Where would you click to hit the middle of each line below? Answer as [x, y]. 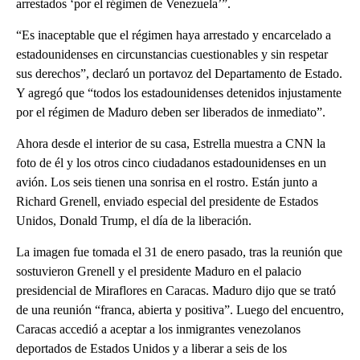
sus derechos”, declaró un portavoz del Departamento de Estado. [179, 73]
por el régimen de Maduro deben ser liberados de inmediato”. [171, 112]
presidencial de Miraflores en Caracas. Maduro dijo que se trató [176, 290]
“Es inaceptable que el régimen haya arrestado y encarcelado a [174, 35]
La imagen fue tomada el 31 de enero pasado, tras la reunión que [179, 252]
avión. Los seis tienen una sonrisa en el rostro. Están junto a [167, 182]
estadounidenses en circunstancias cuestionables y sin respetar [172, 54]
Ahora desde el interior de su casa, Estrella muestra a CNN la [171, 143]
